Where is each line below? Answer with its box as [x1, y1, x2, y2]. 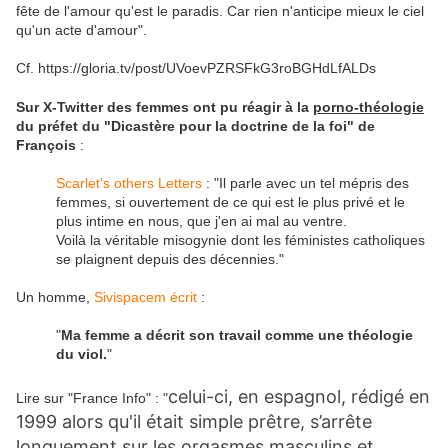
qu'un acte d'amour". [16, 22, 147, 39]
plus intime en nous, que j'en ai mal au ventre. [56, 213, 351, 230]
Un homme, [16, 289, 94, 306]
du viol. [56, 346, 107, 363]
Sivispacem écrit [94, 289, 197, 306]
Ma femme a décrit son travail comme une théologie [61, 327, 413, 344]
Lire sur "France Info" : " [16, 390, 168, 407]
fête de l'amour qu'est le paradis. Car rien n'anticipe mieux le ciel [16, 3, 424, 20]
